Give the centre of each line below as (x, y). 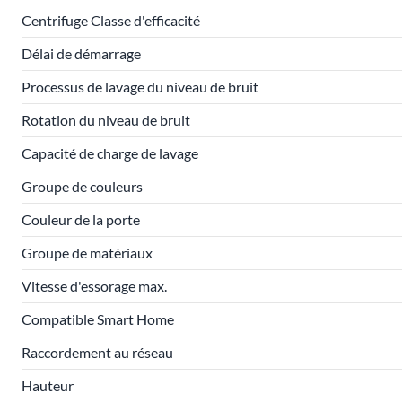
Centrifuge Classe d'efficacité (111, 20)
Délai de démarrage (81, 53)
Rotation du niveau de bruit (106, 120)
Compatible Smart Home (98, 319)
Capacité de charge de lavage (110, 153)
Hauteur (48, 385)
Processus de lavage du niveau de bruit (140, 87)
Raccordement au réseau (97, 352)
